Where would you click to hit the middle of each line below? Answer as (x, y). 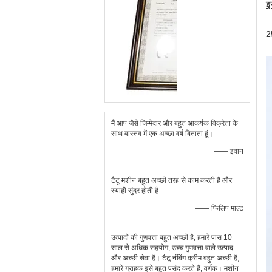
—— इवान (229, 151)
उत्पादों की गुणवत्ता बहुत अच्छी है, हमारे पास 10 (172, 237)
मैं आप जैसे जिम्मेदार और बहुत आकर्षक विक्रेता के (175, 123)
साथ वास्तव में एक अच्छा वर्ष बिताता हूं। (162, 134)
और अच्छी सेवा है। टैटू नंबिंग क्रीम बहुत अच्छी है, (175, 258)
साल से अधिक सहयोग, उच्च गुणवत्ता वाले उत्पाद (172, 248)
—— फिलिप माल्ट (219, 208)
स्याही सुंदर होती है (135, 191)
